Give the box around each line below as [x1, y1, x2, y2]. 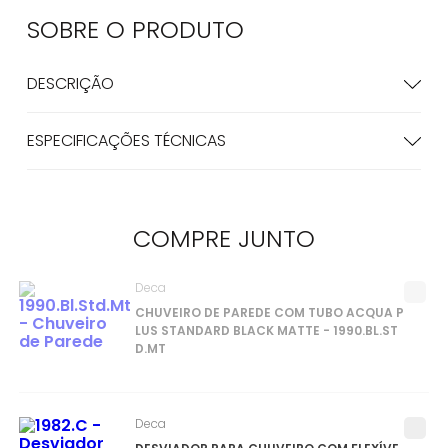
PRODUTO [131, 13, 244, 46]
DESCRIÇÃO [26, 72, 114, 95]
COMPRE [132, 222, 238, 255]
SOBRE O [26, 13, 132, 46]
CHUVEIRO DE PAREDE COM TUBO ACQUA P [134, 304, 404, 321]
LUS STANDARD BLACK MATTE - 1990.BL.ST [134, 322, 398, 339]
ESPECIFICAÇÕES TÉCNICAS [26, 129, 226, 152]
